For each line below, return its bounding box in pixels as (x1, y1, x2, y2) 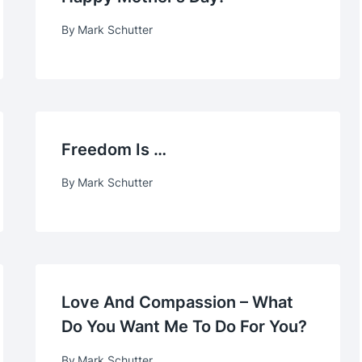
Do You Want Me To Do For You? (61, 317, 308, 337)
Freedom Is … (61, 139, 167, 159)
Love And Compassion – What (61, 293, 294, 313)
